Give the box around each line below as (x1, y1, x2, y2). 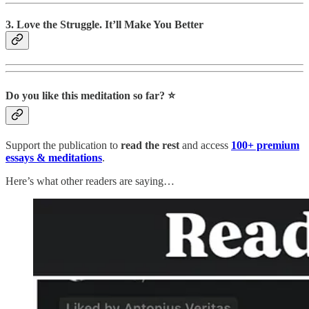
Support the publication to (6, 139, 121, 152)
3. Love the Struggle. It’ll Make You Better (6, 19, 203, 31)
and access (179, 139, 231, 152)
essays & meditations (6, 152, 102, 164)
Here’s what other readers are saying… (6, 175, 175, 188)
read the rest (121, 139, 179, 152)
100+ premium (231, 139, 299, 152)
